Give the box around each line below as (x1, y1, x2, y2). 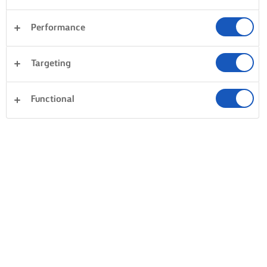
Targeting (31, 58, 71, 69)
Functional (31, 95, 74, 105)
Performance (31, 23, 85, 33)
